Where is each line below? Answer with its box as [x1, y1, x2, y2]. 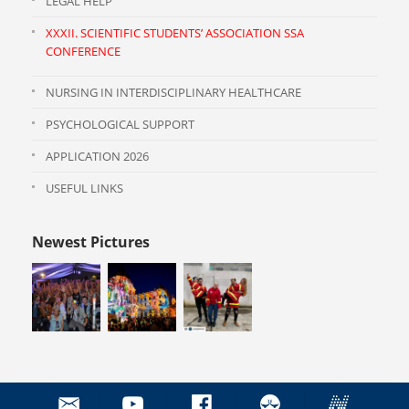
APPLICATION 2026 [46, 148, 149, 164]
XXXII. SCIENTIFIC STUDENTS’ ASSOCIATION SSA [46, 25, 304, 41]
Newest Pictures [32, 232, 150, 252]
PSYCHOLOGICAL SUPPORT [46, 116, 194, 132]
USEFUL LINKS [46, 180, 123, 196]
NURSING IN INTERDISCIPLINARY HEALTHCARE [46, 84, 301, 100]
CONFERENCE [46, 43, 121, 59]
